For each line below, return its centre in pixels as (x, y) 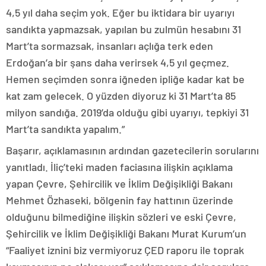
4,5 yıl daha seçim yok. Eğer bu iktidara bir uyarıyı (120, 12)
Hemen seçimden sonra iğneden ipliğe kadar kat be (125, 79)
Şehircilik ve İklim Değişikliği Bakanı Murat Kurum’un (126, 233)
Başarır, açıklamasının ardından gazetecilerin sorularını (132, 150)
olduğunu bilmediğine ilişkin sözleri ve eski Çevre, (121, 217)
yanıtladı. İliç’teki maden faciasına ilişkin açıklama (119, 167)
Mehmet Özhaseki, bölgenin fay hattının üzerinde (120, 200)
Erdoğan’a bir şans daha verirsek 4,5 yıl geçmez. (118, 62)
